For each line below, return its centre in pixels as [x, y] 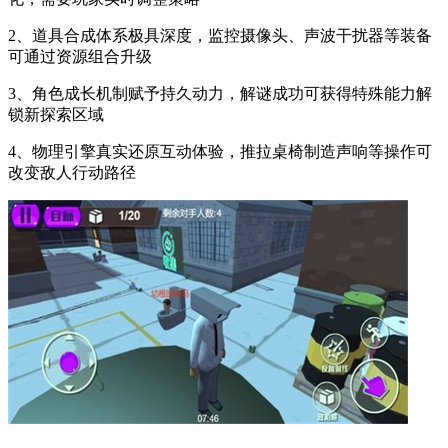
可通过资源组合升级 [80, 56]
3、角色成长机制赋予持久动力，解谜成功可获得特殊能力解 [220, 93]
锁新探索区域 [56, 114]
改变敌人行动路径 [72, 172]
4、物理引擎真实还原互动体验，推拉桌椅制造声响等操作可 [220, 151]
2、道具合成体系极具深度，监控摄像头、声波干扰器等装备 [220, 35]
